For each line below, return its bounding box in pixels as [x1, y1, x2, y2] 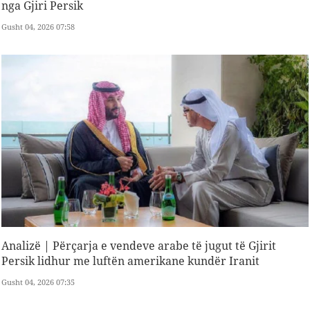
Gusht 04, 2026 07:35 [1, 277, 75, 288]
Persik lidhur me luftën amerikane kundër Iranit [1, 253, 259, 269]
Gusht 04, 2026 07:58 [1, 21, 75, 33]
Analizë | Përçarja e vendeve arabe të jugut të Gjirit [1, 238, 276, 254]
